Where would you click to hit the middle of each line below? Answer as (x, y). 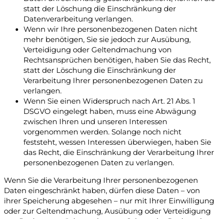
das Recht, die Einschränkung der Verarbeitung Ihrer (119, 153)
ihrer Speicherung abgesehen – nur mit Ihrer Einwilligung (109, 201)
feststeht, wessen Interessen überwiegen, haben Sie (117, 142)
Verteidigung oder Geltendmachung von (98, 50)
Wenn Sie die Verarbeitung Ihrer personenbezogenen (101, 180)
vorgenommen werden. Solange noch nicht (102, 132)
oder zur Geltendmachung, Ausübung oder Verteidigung (107, 211)
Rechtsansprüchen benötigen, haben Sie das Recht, (117, 60)
